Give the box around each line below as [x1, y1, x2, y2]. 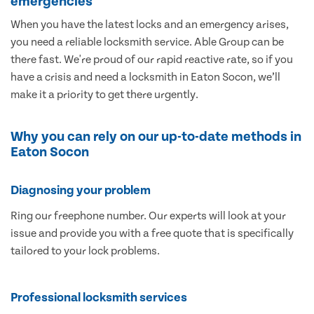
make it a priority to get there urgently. [11, 88, 198, 101]
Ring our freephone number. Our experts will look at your [11, 209, 286, 222]
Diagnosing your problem [11, 182, 151, 198]
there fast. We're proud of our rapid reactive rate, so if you [11, 53, 293, 66]
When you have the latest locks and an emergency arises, [11, 18, 289, 31]
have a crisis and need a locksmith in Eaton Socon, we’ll [11, 70, 280, 83]
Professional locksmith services [11, 289, 187, 305]
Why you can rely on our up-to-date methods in [11, 128, 301, 144]
